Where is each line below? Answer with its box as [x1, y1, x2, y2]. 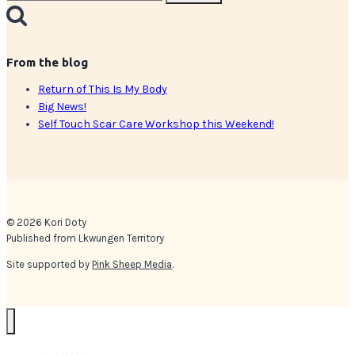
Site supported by [6, 258, 92, 270]
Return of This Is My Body [38, 82, 167, 96]
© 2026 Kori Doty [6, 216, 86, 228]
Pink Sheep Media [92, 258, 172, 270]
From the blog [6, 55, 88, 69]
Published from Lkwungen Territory [6, 231, 164, 244]
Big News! [38, 99, 86, 113]
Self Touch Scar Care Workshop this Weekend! [38, 116, 274, 131]
